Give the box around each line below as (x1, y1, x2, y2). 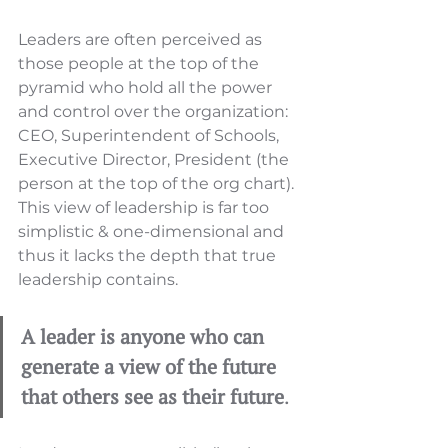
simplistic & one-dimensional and (18, 222, 288, 242)
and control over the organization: (18, 102, 292, 122)
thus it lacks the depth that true (18, 246, 280, 266)
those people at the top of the (18, 54, 263, 74)
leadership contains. (18, 270, 182, 290)
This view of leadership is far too (18, 198, 273, 218)
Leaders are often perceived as (18, 30, 266, 50)
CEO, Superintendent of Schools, (18, 126, 283, 146)
